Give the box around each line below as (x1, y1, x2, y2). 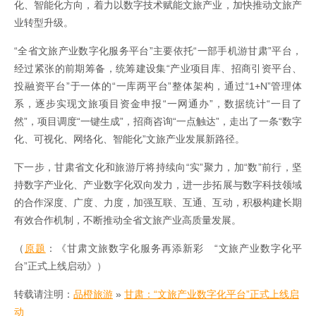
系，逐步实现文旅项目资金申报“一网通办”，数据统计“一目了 (14, 98, 302, 110)
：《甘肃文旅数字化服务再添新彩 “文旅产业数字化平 (45, 243, 303, 255)
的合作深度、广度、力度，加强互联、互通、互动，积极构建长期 (14, 197, 302, 209)
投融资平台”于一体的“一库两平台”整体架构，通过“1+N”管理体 (14, 80, 302, 92)
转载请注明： (14, 288, 73, 300)
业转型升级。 (14, 17, 73, 29)
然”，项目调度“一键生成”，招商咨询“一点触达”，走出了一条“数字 (14, 116, 302, 128)
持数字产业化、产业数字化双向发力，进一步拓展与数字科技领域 (14, 179, 302, 191)
